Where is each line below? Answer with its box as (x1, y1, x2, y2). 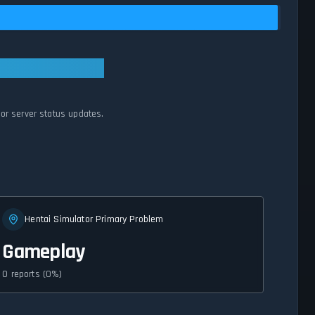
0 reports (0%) (2, 268, 63, 281)
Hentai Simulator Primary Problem (25, 213, 164, 226)
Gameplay (2, 238, 85, 266)
